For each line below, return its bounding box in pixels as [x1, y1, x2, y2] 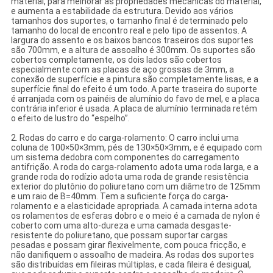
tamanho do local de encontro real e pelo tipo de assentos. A [10, 26, 247, 36]
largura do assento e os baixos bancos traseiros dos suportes [10, 35, 253, 46]
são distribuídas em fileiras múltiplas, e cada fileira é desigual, [10, 260, 251, 270]
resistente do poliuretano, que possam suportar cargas [10, 230, 228, 241]
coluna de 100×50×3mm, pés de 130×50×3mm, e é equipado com [10, 143, 262, 153]
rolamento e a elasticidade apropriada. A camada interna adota [10, 201, 257, 211]
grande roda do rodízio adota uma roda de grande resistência [10, 172, 249, 182]
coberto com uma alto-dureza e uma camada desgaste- [10, 221, 232, 231]
